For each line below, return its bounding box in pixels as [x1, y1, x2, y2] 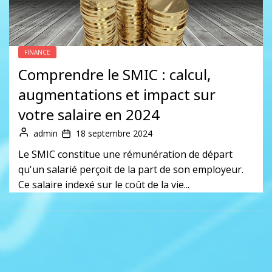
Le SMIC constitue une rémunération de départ [18, 147, 233, 161]
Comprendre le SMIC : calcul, [18, 64, 211, 84]
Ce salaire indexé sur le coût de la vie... [18, 177, 189, 191]
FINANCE [24, 47, 50, 56]
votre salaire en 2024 [18, 104, 160, 124]
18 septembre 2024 [76, 127, 152, 139]
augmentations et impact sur [18, 84, 216, 104]
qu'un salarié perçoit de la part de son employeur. [18, 162, 243, 176]
